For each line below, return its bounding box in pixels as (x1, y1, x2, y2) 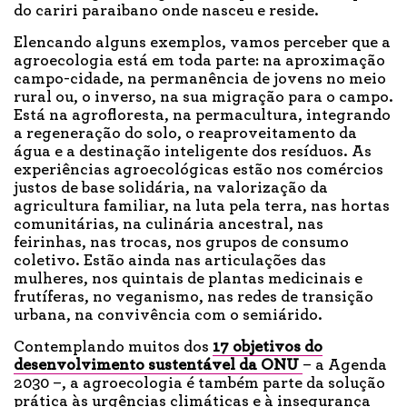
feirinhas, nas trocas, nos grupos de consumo (14, 234, 349, 252)
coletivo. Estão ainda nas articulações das (14, 253, 326, 270)
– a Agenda (303, 357, 387, 374)
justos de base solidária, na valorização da (14, 180, 328, 197)
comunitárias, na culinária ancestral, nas (14, 216, 323, 233)
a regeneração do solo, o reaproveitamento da (14, 125, 357, 143)
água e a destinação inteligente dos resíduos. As (14, 144, 372, 161)
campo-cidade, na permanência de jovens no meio (14, 71, 386, 88)
